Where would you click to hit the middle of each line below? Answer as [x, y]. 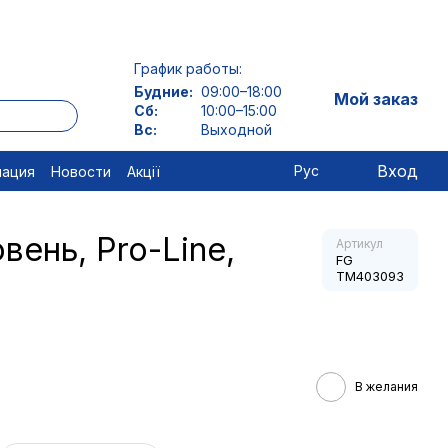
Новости [81, 171]
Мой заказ [376, 99]
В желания [386, 386]
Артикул [359, 243]
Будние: [164, 91]
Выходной [235, 129]
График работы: [188, 68]
